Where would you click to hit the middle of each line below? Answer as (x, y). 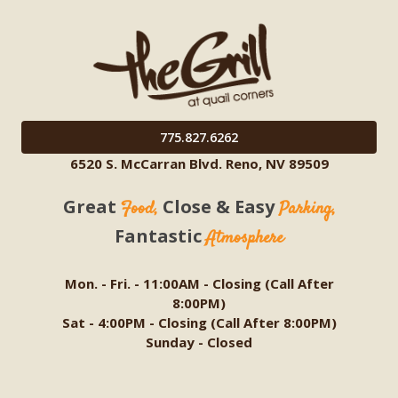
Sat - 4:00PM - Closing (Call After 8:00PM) (199, 322)
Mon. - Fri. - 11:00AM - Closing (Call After (199, 283)
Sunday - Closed (199, 342)
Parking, (307, 209)
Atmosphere (245, 238)
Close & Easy (218, 206)
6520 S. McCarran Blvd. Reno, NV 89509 (199, 164)
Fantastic (160, 235)
